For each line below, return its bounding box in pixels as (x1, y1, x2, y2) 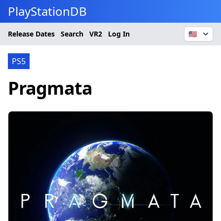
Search (61, 29, 83, 38)
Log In (108, 29, 130, 38)
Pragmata (8, 76, 92, 100)
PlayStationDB (8, 3, 87, 19)
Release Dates (8, 29, 55, 38)
